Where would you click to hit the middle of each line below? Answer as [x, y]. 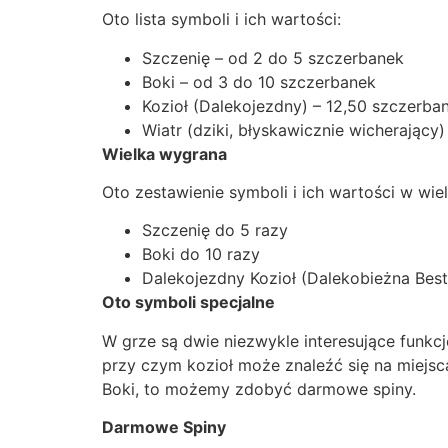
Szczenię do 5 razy [215, 230]
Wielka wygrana [164, 153]
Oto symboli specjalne [188, 302]
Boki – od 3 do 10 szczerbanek [259, 81]
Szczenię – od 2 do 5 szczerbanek [273, 57]
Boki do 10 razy [201, 254]
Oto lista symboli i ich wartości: [221, 19]
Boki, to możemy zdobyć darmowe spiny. [259, 388]
